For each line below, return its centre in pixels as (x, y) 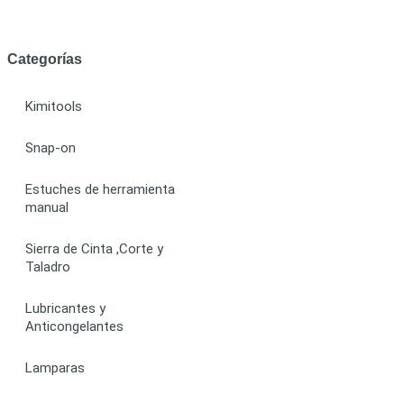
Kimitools (54, 106)
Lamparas (55, 367)
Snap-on (50, 147)
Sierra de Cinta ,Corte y (94, 248)
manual (47, 207)
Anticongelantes (74, 326)
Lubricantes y (65, 308)
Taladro (48, 266)
